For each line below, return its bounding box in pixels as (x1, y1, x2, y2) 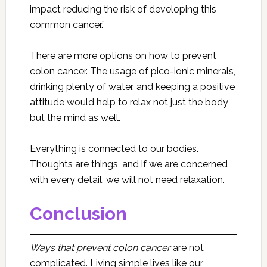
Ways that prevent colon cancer (29, 242, 170, 253)
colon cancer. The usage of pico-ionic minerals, (29, 66, 235, 77)
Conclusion (29, 203, 127, 224)
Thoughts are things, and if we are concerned (29, 159, 228, 170)
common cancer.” (29, 19, 105, 30)
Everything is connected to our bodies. (29, 143, 198, 154)
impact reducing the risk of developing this (29, 4, 216, 15)
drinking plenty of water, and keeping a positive (29, 81, 235, 92)
